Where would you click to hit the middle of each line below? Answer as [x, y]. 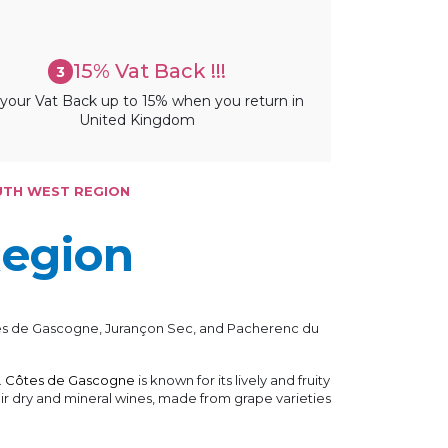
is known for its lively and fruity [232, 380]
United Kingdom [137, 120]
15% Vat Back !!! [150, 71]
